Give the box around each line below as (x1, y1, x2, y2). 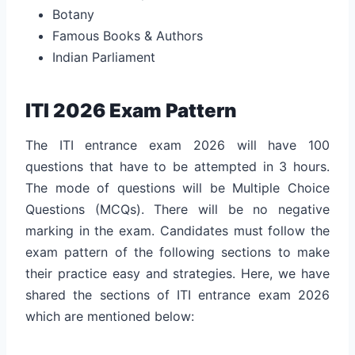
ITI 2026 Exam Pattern (25, 98, 237, 122)
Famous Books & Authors (52, 27, 203, 44)
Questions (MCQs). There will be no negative (25, 200, 330, 217)
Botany (52, 6, 94, 22)
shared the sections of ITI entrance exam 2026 (25, 286, 330, 303)
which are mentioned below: (25, 307, 198, 324)
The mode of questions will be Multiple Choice (25, 179, 330, 196)
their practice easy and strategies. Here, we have (25, 265, 330, 281)
